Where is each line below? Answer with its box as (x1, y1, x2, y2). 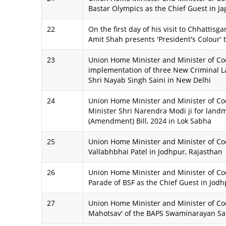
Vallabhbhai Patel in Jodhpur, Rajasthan (88, 147, 222, 157)
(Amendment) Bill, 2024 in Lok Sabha (88, 116, 211, 126)
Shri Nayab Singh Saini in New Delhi (88, 75, 211, 85)
